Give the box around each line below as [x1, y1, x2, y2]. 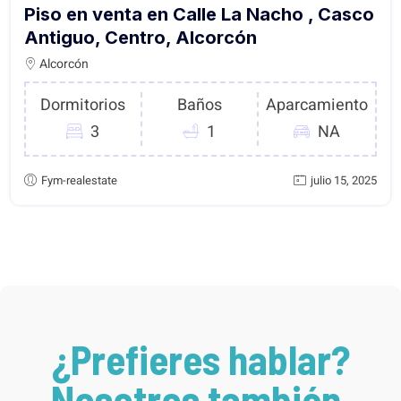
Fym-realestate [41, 171, 117, 189]
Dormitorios [40, 92, 126, 117]
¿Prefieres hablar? [51, 334, 350, 383]
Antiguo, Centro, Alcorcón [24, 26, 257, 48]
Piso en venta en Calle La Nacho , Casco [24, 3, 374, 25]
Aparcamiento [265, 92, 368, 117]
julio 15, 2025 [311, 171, 377, 189]
